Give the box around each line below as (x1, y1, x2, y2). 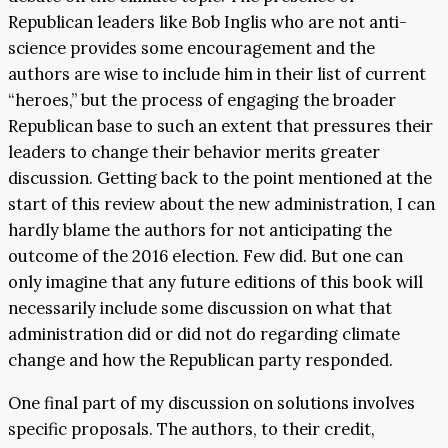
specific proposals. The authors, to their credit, (8, 417, 375, 440)
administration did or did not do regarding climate (8, 323, 400, 346)
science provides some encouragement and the (8, 37, 375, 60)
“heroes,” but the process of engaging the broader (8, 89, 396, 112)
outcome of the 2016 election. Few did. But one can (8, 245, 403, 268)
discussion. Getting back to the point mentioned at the (8, 167, 432, 190)
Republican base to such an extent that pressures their (8, 115, 433, 138)
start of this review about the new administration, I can (8, 193, 435, 216)
